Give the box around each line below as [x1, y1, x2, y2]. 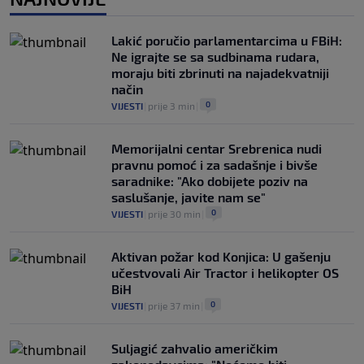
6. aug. [163, 11, 193, 23]
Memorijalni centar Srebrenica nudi [111, 140, 322, 156]
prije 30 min [148, 207, 201, 219]
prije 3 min [148, 99, 195, 111]
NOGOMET [111, 11, 158, 23]
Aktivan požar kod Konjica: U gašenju [111, 248, 331, 264]
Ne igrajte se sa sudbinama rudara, [111, 48, 319, 64]
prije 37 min [148, 299, 200, 311]
